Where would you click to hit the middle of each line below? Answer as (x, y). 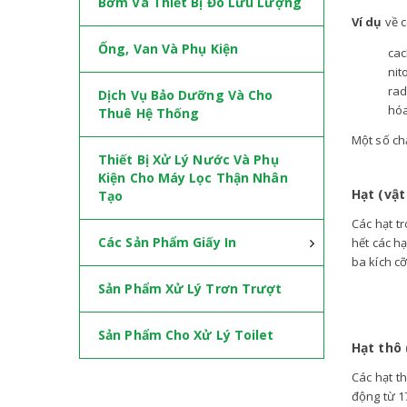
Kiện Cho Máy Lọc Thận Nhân (193, 178)
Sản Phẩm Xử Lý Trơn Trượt (190, 288)
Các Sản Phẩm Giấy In (167, 242)
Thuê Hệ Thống (149, 113)
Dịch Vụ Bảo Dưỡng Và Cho (186, 95)
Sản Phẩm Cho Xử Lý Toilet (186, 335)
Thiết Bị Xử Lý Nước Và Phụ (189, 159)
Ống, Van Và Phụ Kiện (168, 49)
